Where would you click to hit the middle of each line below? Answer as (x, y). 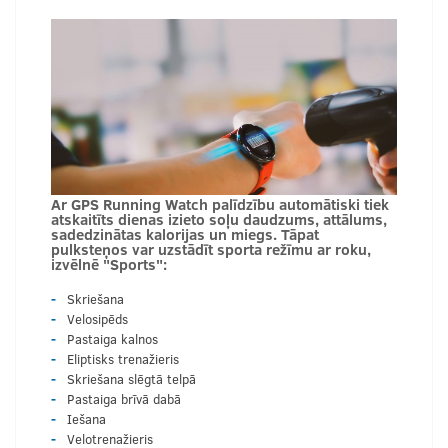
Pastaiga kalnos (112, 338)
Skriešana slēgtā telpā (131, 378)
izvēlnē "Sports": (109, 263)
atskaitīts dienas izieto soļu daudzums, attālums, (219, 218)
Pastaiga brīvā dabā (124, 398)
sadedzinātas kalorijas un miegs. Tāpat (185, 233)
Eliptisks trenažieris (123, 358)
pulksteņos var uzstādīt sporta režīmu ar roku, (211, 248)
